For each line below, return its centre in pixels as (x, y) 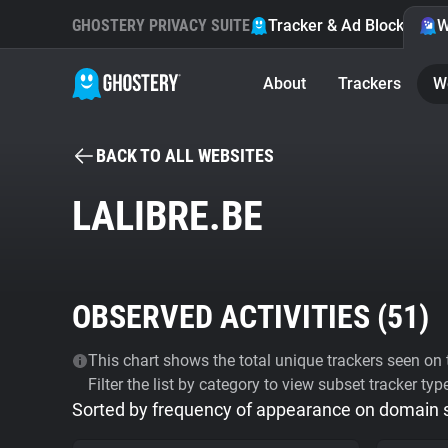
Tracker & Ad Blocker (343, 25)
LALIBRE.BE (167, 216)
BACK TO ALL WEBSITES (185, 155)
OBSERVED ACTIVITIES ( (229, 317)
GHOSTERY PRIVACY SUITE (161, 25)
